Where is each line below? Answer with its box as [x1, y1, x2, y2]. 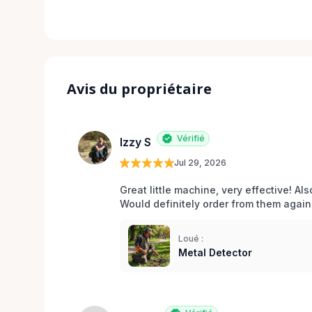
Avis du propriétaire [67, 79, 212, 98]
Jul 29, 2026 [174, 157, 226, 168]
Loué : [178, 233, 203, 244]
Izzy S [120, 135, 151, 150]
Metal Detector [178, 246, 252, 258]
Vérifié [177, 132, 205, 143]
